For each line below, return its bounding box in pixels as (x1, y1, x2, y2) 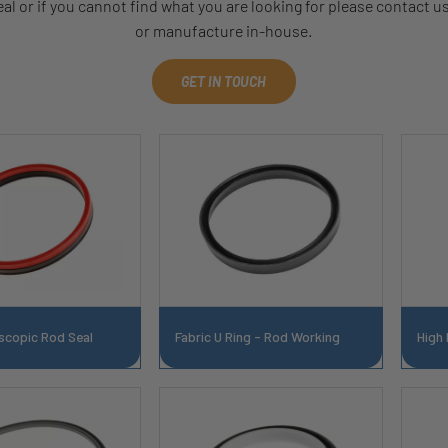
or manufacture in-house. (135, 21, 313, 41)
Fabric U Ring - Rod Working (174, 327, 340, 345)
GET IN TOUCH (181, 73, 267, 91)
